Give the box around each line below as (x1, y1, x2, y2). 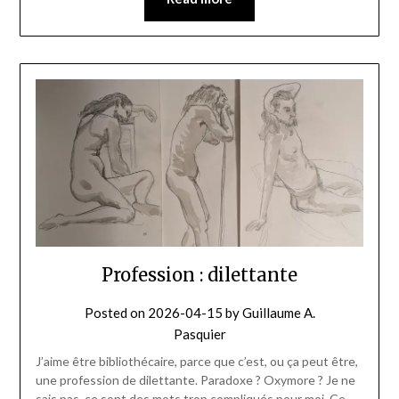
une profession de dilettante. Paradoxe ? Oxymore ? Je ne (35, 372, 355, 388)
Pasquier (173, 326, 226, 343)
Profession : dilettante (102, 264, 297, 287)
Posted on (84, 305, 148, 322)
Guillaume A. (241, 305, 315, 322)
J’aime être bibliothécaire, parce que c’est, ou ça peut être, (35, 354, 358, 370)
